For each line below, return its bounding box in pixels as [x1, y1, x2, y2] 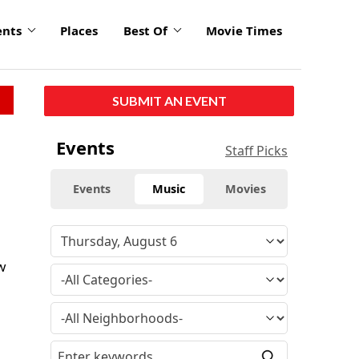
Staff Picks [225, 141, 288, 159]
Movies [225, 180, 267, 196]
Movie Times [206, 22, 282, 39]
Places [60, 22, 98, 39]
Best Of [123, 22, 167, 39]
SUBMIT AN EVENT [111, 92, 227, 108]
